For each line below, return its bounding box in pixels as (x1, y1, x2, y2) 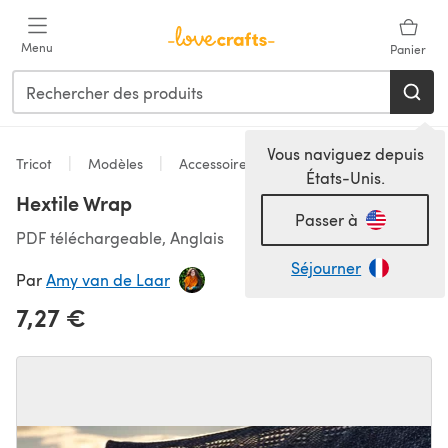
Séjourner (291, 257, 362, 278)
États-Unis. (305, 167, 385, 188)
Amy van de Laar (46, 269, 170, 290)
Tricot (16, 154, 56, 173)
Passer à (294, 209, 358, 230)
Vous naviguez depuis (266, 143, 424, 164)
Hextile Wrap (16, 189, 132, 217)
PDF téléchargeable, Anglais (16, 227, 224, 248)
